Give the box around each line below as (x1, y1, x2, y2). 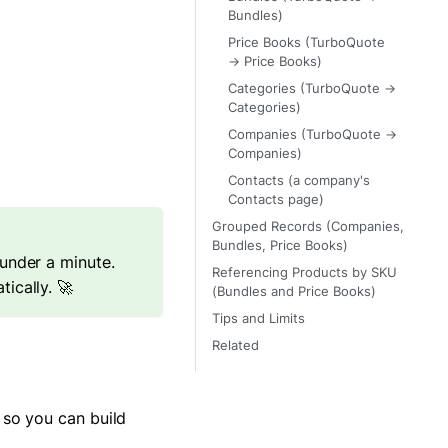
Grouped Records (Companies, (212, 219, 404, 235)
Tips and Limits (212, 311, 305, 327)
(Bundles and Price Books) (212, 284, 376, 300)
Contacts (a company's (228, 173, 370, 189)
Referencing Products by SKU (212, 265, 397, 281)
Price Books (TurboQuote (228, 35, 385, 51)
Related (212, 338, 259, 354)
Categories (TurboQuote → (228, 81, 396, 97)
